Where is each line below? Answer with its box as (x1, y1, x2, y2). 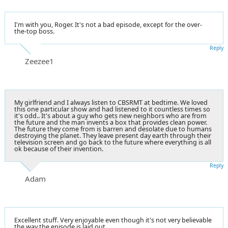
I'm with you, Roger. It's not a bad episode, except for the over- (14, 20, 202, 29)
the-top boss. (14, 26, 54, 36)
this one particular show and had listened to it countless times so (14, 104, 210, 113)
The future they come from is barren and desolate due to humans (14, 124, 212, 133)
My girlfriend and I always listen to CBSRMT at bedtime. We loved (14, 98, 208, 107)
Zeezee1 (25, 55, 54, 66)
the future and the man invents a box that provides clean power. (14, 118, 207, 127)
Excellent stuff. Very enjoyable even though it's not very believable (14, 215, 212, 224)
